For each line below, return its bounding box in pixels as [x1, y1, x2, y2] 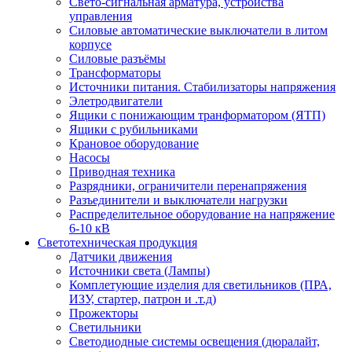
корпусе [69, 37, 112, 51]
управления [69, 9, 132, 23]
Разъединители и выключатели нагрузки [69, 192, 288, 207]
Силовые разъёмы [69, 51, 166, 65]
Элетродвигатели [69, 93, 163, 108]
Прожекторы [69, 306, 138, 320]
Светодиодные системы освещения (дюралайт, [69, 334, 320, 348]
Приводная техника [69, 164, 175, 178]
